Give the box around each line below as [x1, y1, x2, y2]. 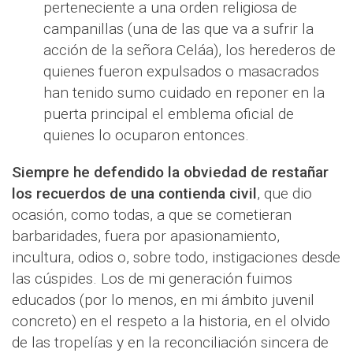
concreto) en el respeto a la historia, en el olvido [12, 312, 330, 330]
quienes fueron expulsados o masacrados [43, 62, 319, 80]
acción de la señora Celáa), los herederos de [43, 41, 336, 59]
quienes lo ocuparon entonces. [43, 126, 249, 144]
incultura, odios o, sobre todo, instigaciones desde [12, 248, 340, 266]
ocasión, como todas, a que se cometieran [12, 206, 292, 224]
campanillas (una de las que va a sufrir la [43, 20, 314, 38]
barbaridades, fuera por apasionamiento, [12, 227, 280, 245]
